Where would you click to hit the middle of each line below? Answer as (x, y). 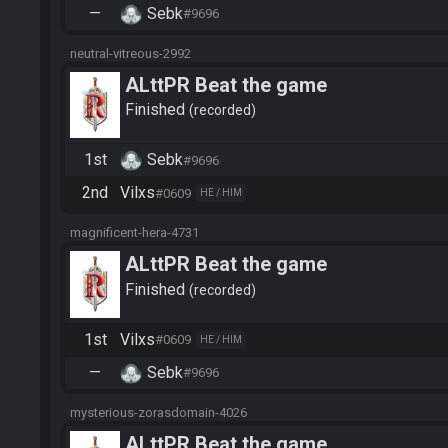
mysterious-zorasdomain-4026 (158, 412)
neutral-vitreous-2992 (130, 53)
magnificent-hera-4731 (134, 233)
